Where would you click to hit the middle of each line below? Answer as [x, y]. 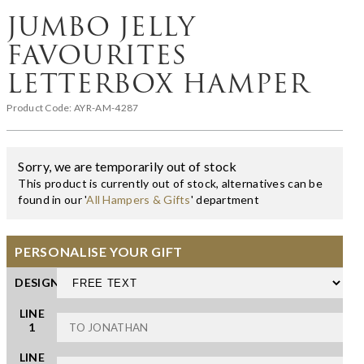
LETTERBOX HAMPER [158, 83]
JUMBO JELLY [101, 26]
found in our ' [52, 199]
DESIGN [37, 282]
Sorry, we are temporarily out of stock [128, 166]
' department [225, 199]
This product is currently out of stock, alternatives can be [170, 183]
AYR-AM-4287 [106, 107]
